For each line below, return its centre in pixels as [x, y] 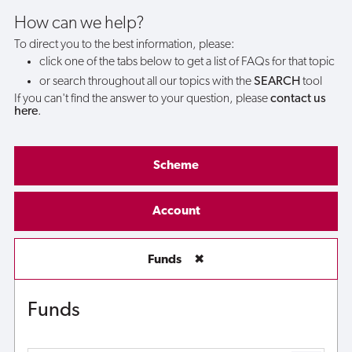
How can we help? [79, 24]
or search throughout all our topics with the [146, 82]
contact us [298, 99]
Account [176, 212]
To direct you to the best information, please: [124, 44]
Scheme [176, 165]
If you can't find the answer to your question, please [142, 99]
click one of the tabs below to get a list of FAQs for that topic [187, 62]
